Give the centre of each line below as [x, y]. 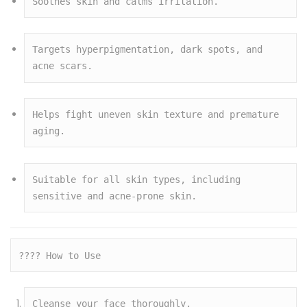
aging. [49, 131]
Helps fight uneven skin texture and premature [156, 115]
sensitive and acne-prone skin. [115, 196]
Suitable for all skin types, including [137, 179]
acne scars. [63, 66]
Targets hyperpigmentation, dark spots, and [148, 50]
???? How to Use [60, 255]
